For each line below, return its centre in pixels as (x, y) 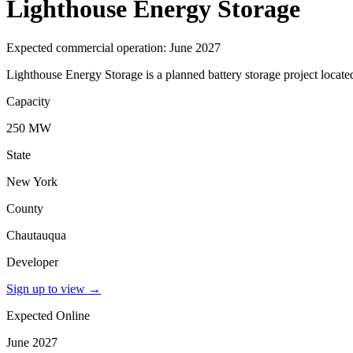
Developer (32, 262)
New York (32, 181)
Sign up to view (46, 288)
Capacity (28, 101)
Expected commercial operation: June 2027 (113, 47)
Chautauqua (36, 235)
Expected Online (48, 315)
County (25, 208)
